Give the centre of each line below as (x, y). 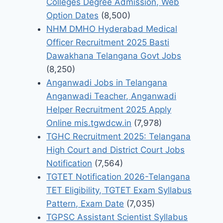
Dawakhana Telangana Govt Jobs (114, 56)
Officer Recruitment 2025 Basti (108, 43)
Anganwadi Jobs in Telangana (107, 83)
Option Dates (73, 16)
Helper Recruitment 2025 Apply (109, 110)
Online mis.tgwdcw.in (89, 123)
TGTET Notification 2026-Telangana (118, 177)
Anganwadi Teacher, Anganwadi (111, 96)
